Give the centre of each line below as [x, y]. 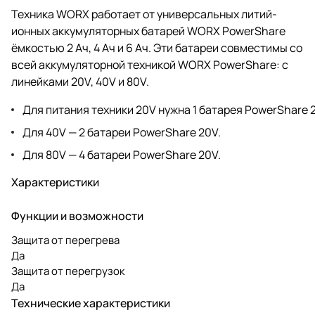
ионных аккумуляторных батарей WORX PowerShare [148, 31]
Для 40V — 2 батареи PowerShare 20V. [122, 132]
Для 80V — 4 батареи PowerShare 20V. [122, 154]
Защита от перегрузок [68, 271]
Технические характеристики [91, 303]
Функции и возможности [77, 216]
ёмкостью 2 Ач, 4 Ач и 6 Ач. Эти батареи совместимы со [157, 47]
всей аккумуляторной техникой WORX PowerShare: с [150, 64]
